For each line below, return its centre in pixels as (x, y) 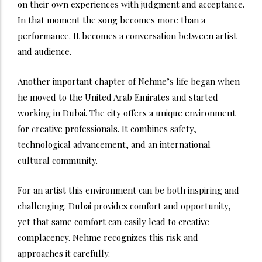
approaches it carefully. (64, 253)
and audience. (44, 51)
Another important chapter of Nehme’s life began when (129, 81)
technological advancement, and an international (114, 144)
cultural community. (58, 160)
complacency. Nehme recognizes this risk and (108, 237)
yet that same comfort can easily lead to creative (113, 221)
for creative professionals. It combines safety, (107, 128)
